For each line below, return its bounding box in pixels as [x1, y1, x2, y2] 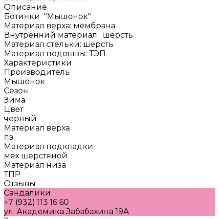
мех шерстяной [4, 151, 67, 160]
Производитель [4, 67, 70, 77]
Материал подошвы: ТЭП [4, 48, 106, 58]
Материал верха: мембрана [4, 21, 115, 30]
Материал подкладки [4, 141, 93, 151]
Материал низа [4, 160, 66, 170]
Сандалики [4, 188, 51, 197]
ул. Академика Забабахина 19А [4, 206, 129, 216]
